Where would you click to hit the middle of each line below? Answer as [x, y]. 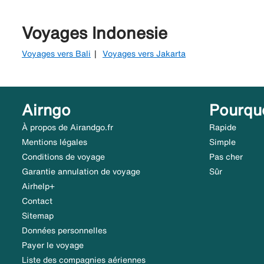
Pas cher [226, 157]
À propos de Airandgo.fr [67, 128]
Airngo [46, 110]
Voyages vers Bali [56, 54]
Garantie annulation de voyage [81, 172]
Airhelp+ [38, 187]
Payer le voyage [53, 245]
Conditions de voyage [63, 157]
